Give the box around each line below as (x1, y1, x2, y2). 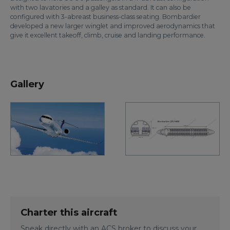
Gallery (10, 78, 44, 90)
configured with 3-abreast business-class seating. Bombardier (10, 12, 201, 21)
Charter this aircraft (21, 206, 117, 218)
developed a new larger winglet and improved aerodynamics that (10, 22, 215, 30)
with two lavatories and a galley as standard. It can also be (10, 3, 191, 11)
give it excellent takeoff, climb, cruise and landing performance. (10, 31, 205, 39)
